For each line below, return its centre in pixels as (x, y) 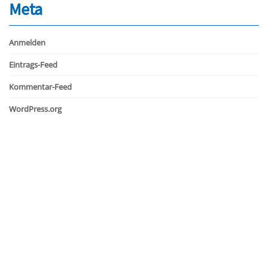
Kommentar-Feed (40, 86)
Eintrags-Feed (33, 64)
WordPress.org (35, 109)
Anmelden (27, 42)
